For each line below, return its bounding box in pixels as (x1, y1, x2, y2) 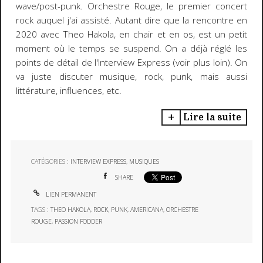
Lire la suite (183, 112, 241, 123)
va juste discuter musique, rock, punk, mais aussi (15, 70, 248, 83)
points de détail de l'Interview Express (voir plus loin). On (15, 56, 248, 69)
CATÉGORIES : (31, 157, 71, 166)
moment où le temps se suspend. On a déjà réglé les (15, 42, 248, 55)
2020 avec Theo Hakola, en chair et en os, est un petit (15, 28, 248, 41)
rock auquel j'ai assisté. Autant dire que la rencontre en (15, 14, 248, 26)
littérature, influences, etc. (15, 84, 122, 97)
